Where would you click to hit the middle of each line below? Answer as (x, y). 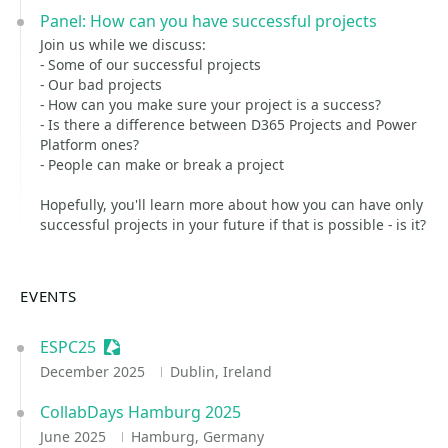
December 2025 (94, 371)
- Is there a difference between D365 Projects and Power (228, 124)
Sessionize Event (166, 347)
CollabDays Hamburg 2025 (140, 412)
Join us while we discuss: (123, 44)
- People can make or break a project (162, 164)
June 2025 (75, 436)
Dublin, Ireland (220, 371)
